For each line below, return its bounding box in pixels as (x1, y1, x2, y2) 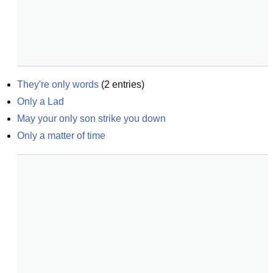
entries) (110, 79, 144, 90)
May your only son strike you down (17, 113, 166, 124)
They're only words (17, 79, 99, 90)
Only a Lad (17, 96, 64, 107)
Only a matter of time (17, 130, 105, 141)
